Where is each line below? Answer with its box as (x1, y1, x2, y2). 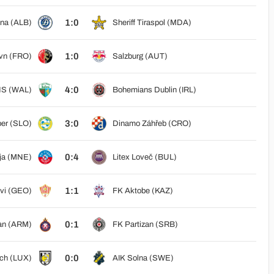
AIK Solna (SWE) (112, 254, 174, 262)
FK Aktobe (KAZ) (112, 187, 173, 195)
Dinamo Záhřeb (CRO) (112, 119, 191, 128)
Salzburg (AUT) (112, 52, 168, 61)
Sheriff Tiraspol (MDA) (112, 18, 191, 27)
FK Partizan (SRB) (112, 220, 178, 229)
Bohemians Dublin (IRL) (112, 86, 196, 94)
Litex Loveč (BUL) (112, 153, 177, 161)
